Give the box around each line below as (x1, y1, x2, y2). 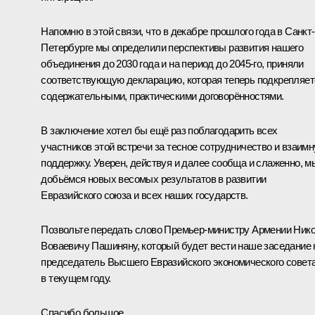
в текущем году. (41, 272, 111, 285)
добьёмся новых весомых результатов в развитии (41, 173, 266, 186)
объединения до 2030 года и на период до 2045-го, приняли (41, 58, 304, 70)
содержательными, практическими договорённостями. (41, 90, 284, 103)
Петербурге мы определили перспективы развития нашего (41, 41, 304, 54)
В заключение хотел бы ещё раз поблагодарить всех (41, 124, 278, 137)
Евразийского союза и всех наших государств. (41, 189, 248, 202)
